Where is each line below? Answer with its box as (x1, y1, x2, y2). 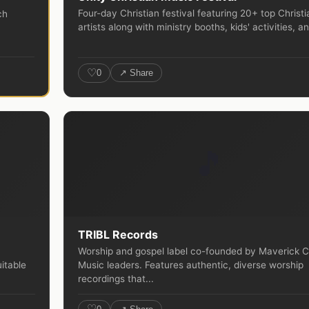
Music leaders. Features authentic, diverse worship (78, 259, 303, 270)
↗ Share (119, 68, 153, 79)
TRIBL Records (78, 227, 158, 241)
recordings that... (78, 272, 154, 284)
